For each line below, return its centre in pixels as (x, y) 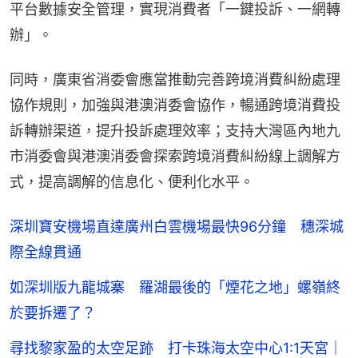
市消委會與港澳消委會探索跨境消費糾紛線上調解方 (175, 156)
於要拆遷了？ (53, 312)
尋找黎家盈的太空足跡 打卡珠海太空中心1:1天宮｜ (176, 348)
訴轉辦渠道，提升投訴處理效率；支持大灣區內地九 (175, 130)
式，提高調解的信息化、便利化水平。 (132, 181)
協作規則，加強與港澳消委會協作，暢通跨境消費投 (175, 105)
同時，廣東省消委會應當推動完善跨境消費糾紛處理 (175, 79)
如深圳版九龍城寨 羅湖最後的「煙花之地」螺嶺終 (175, 287)
